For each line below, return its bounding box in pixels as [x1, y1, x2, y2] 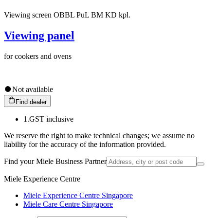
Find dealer [16, 98, 47, 106]
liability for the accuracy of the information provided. [4, 140, 166, 148]
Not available [12, 85, 53, 93]
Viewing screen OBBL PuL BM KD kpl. [4, 11, 130, 19]
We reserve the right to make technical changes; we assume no [4, 131, 195, 140]
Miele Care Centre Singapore [23, 200, 113, 208]
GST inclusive [29, 114, 73, 123]
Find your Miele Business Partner [4, 157, 107, 165]
